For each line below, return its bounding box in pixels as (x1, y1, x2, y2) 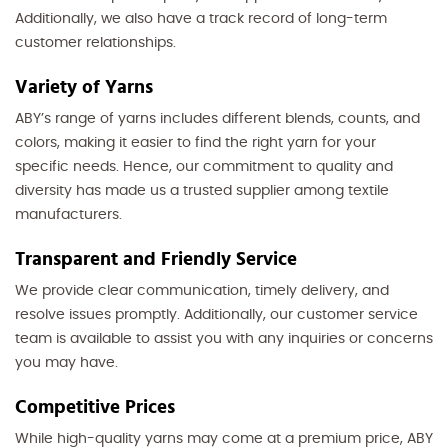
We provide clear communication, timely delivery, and (15, 283, 389, 298)
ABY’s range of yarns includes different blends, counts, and (15, 111, 420, 126)
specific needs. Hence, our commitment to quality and (15, 159, 393, 174)
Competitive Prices (15, 397, 175, 417)
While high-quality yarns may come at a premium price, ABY (15, 431, 433, 446)
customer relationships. (15, 35, 176, 50)
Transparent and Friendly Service (15, 249, 297, 269)
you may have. (15, 355, 118, 370)
